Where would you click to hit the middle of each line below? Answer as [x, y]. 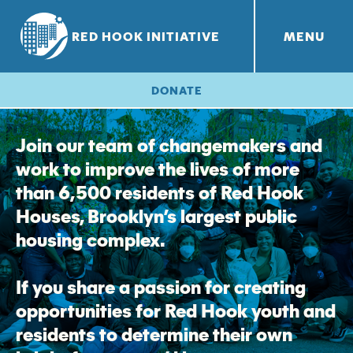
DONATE [176, 90]
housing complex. [91, 239]
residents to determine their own [154, 333]
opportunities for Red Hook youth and [176, 310]
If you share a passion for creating [161, 286]
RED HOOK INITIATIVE [146, 35]
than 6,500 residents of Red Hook [160, 191]
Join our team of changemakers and [169, 144]
